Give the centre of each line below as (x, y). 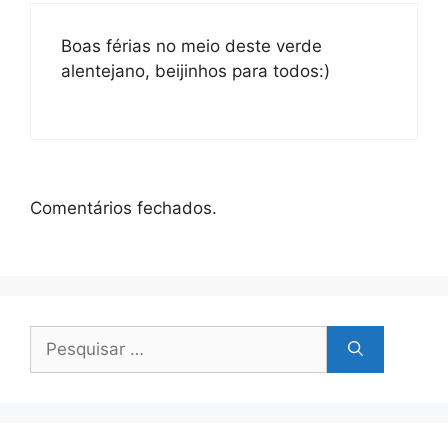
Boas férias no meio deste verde (191, 45)
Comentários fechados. (123, 207)
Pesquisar (68, 337)
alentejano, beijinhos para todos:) (195, 70)
